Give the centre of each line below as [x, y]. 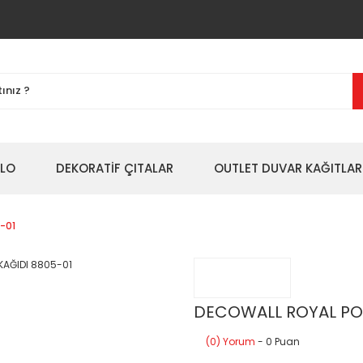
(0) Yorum [231, 342]
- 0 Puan [278, 342]
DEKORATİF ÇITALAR [115, 168]
